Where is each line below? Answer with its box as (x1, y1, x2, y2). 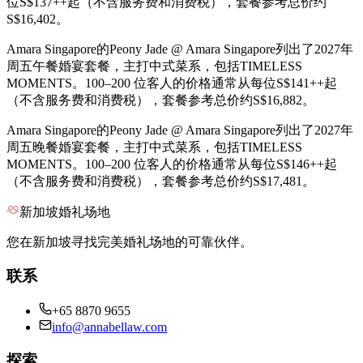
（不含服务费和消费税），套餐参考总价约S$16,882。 (6, 92, 315, 107)
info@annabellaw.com (52, 320, 167, 335)
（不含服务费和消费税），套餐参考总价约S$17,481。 (6, 173, 315, 188)
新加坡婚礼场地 (19, 204, 110, 219)
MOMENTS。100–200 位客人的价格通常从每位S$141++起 (6, 75, 337, 90)
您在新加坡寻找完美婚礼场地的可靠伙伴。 (6, 234, 253, 249)
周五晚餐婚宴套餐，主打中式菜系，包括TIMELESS (6, 139, 302, 154)
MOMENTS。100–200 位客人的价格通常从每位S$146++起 (6, 156, 337, 171)
